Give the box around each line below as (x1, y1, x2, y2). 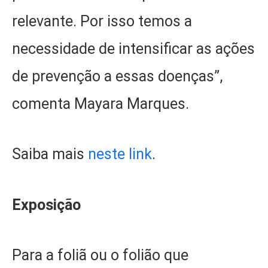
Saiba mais (12, 145, 88, 163)
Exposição (12, 196, 81, 214)
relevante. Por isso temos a (12, 12, 192, 30)
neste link (88, 145, 152, 163)
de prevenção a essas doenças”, (12, 67, 223, 85)
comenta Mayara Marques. (12, 95, 189, 112)
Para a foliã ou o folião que (12, 246, 188, 264)
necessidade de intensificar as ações (12, 39, 255, 57)
